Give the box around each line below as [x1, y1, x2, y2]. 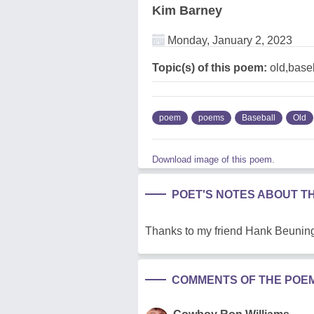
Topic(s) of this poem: [152, 62, 267, 74]
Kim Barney [152, 4, 222, 18]
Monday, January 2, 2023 [165, 34, 292, 47]
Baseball [242, 113, 275, 123]
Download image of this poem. [152, 154, 275, 165]
